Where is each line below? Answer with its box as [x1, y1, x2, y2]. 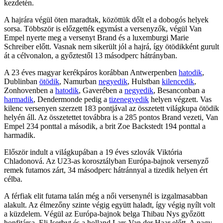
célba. [4, 174, 22, 183]
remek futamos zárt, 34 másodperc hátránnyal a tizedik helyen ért [4, 165, 208, 174]
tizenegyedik [109, 95, 149, 104]
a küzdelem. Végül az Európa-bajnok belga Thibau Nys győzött [4, 209, 205, 218]
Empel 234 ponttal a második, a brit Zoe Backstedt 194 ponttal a [4, 121, 206, 130]
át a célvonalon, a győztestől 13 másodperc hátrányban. [4, 51, 177, 60]
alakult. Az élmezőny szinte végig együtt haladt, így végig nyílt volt [4, 200, 215, 209]
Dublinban [4, 77, 39, 86]
